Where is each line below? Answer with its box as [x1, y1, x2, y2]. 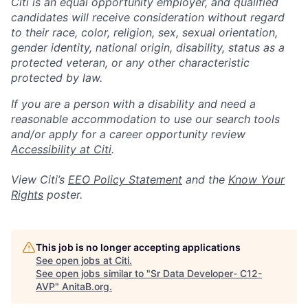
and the [182, 173, 228, 186]
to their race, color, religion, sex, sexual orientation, [11, 25, 278, 39]
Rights [11, 188, 43, 201]
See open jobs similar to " [36, 267, 151, 279]
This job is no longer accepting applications [36, 241, 241, 253]
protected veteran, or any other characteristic [11, 56, 250, 69]
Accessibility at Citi [11, 142, 111, 156]
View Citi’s [11, 173, 68, 186]
